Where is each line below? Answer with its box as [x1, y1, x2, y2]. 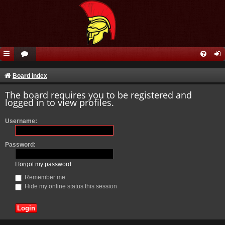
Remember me [23, 174, 65, 181]
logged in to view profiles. [5, 96, 114, 108]
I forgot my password [15, 161, 71, 168]
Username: [5, 118, 37, 125]
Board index [13, 72, 47, 79]
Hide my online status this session [23, 183, 117, 190]
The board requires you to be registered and [5, 88, 192, 101]
